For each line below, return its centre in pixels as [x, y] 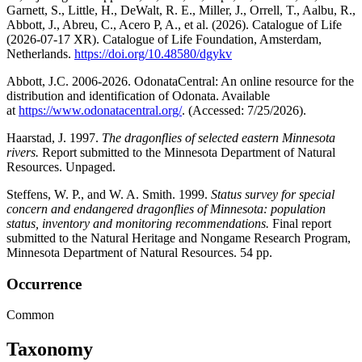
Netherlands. [40, 54]
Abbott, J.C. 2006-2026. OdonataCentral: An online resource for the [180, 82]
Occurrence [44, 284]
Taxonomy [50, 349]
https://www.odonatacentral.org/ [100, 111]
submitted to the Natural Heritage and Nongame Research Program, [179, 238]
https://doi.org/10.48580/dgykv [153, 54]
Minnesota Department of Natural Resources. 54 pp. [139, 253]
